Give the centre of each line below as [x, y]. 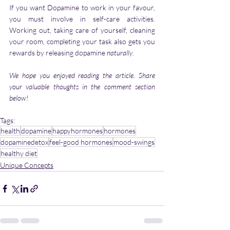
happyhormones [78, 131]
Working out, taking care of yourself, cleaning [82, 30]
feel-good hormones [81, 142]
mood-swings [134, 142]
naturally [120, 53]
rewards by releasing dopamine [58, 53]
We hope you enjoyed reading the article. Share [82, 75]
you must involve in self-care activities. [82, 19]
